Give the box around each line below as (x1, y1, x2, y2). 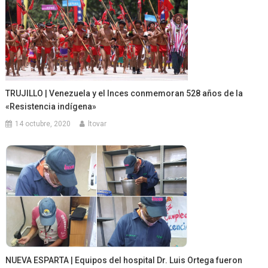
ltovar (88, 119, 107, 128)
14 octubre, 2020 (15, 119, 71, 128)
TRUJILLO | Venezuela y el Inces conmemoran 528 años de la (5, 88, 243, 98)
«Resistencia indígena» (5, 101, 97, 111)
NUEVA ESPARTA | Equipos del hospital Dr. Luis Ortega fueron (5, 255, 243, 266)
